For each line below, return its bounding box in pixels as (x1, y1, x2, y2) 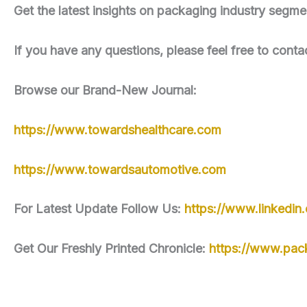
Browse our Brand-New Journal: (14, 82, 197, 97)
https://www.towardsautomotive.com (14, 162, 226, 177)
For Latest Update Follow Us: (14, 201, 184, 217)
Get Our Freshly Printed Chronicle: (14, 241, 209, 256)
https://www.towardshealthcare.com (14, 122, 221, 137)
